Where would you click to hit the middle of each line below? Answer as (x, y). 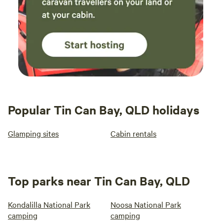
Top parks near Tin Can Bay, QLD (99, 181)
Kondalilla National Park (49, 204)
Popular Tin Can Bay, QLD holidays (104, 110)
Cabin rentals (133, 133)
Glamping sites (33, 133)
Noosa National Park (146, 204)
